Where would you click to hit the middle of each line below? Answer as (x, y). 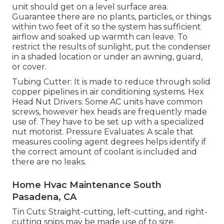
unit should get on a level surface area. (90, 7)
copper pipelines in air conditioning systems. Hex (108, 92)
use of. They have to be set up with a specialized (108, 122)
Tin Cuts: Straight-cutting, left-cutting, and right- (110, 212)
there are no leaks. (49, 162)
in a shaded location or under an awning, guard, (107, 57)
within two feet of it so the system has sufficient (106, 27)
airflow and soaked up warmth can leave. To (100, 37)
